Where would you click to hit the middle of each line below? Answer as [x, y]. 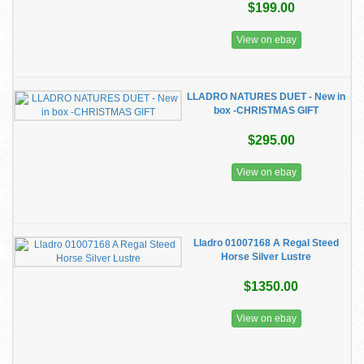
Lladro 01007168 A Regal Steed [266, 243]
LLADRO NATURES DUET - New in [266, 97]
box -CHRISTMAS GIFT [266, 110]
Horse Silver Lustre [266, 257]
